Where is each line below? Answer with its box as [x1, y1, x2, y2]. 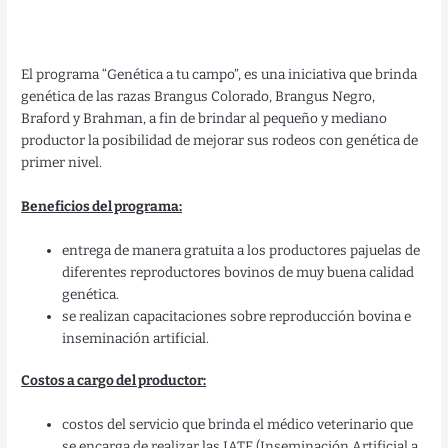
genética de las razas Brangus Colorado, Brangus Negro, [21, 87, 376, 105]
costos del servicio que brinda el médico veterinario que [62, 416, 414, 434]
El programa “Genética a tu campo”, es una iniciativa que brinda [21, 65, 418, 83]
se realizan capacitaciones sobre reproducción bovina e [62, 307, 412, 325]
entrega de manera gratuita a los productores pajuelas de [62, 241, 421, 259]
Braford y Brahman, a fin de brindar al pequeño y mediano [21, 109, 388, 127]
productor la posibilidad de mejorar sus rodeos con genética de [21, 131, 419, 149]
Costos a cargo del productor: [21, 372, 207, 390]
